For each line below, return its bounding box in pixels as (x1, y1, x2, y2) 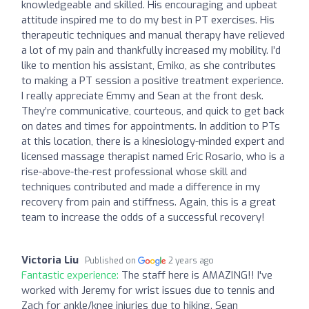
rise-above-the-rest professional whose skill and (21, 164, 247, 179)
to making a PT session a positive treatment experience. (21, 73, 283, 88)
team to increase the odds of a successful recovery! (21, 210, 265, 224)
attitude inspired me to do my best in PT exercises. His (21, 12, 275, 27)
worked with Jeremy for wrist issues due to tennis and (21, 283, 275, 297)
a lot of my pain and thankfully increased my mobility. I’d (21, 43, 281, 57)
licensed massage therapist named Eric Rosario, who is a (21, 149, 285, 163)
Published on (85, 255, 138, 266)
